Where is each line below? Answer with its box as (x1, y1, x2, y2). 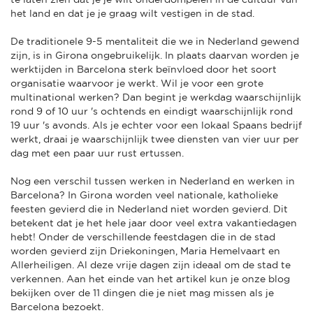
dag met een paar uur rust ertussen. (10, 147, 184, 159)
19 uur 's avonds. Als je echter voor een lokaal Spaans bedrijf (10, 119, 302, 131)
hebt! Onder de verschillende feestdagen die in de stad (10, 231, 275, 242)
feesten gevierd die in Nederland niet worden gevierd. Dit (10, 203, 288, 214)
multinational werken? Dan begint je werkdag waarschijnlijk (10, 91, 301, 103)
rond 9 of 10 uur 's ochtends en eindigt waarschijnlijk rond (10, 105, 293, 117)
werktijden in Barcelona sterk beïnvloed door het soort (10, 63, 277, 75)
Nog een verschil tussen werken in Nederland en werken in (10, 175, 295, 187)
